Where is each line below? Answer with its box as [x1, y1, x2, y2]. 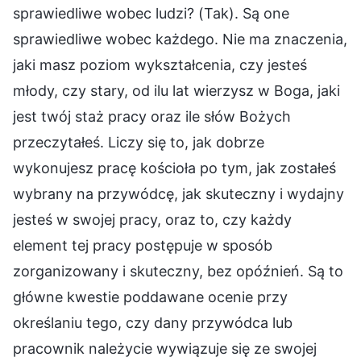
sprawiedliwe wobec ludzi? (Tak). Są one [13, 4, 289, 22]
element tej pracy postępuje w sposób [13, 236, 272, 254]
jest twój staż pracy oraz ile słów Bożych [13, 107, 291, 125]
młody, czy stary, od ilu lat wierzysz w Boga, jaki [13, 81, 340, 99]
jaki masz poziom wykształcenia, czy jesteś [13, 56, 307, 73]
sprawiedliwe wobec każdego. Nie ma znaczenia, [13, 30, 347, 48]
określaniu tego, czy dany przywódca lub [13, 313, 293, 331]
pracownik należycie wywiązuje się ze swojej [13, 339, 317, 357]
